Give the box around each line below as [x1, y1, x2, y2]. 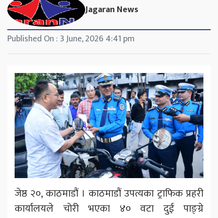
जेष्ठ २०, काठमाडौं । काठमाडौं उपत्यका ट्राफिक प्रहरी [15, 184, 203, 202]
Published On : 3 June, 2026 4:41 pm [7, 32, 135, 47]
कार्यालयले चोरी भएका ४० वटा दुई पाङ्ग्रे [15, 200, 203, 217]
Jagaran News [85, 2, 138, 17]
